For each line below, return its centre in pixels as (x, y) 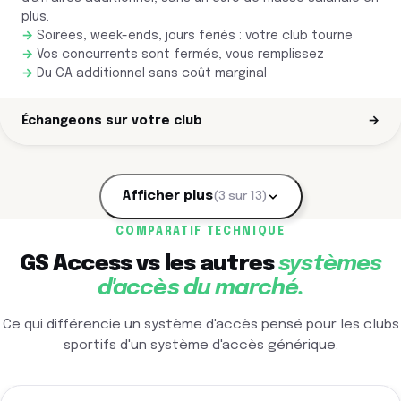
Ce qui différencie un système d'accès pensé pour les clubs (200, 325)
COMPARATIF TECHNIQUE (200, 232)
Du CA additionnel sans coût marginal (151, 74)
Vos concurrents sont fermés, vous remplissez (180, 55)
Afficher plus (167, 196)
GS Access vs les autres (149, 265)
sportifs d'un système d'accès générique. (200, 346)
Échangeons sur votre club (112, 121)
